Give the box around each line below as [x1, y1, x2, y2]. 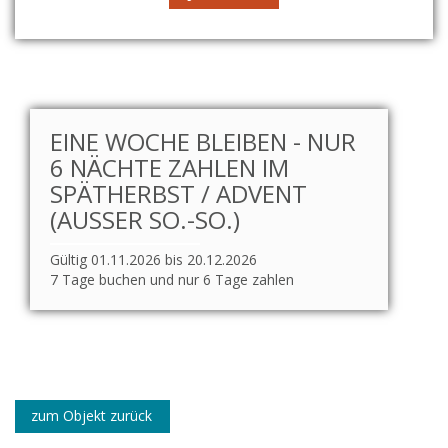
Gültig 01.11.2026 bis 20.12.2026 [50, 249, 257, 269]
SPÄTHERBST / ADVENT [50, 176, 307, 210]
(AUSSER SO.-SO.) [50, 202, 233, 236]
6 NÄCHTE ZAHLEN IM [50, 150, 289, 184]
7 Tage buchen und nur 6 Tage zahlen [50, 269, 294, 289]
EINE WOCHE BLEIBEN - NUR [50, 124, 356, 158]
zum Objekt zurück [31, 405, 152, 425]
